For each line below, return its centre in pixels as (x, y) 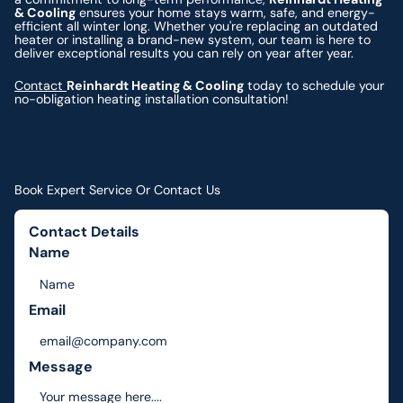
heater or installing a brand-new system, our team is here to (193, 40)
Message (61, 366)
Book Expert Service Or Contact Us (118, 190)
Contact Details (85, 232)
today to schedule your (314, 85)
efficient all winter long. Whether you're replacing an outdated (197, 27)
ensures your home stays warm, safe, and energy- (226, 13)
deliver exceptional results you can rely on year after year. (184, 54)
